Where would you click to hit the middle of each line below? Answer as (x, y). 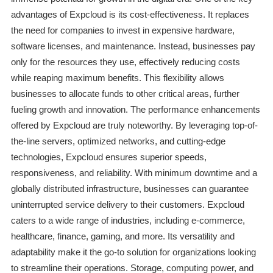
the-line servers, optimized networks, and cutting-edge (118, 141)
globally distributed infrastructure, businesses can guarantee (129, 189)
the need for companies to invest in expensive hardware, (122, 30)
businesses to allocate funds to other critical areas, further (125, 94)
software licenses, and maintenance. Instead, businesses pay (133, 46)
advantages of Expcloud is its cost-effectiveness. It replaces (130, 15)
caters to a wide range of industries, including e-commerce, (128, 221)
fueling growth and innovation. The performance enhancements (135, 110)
